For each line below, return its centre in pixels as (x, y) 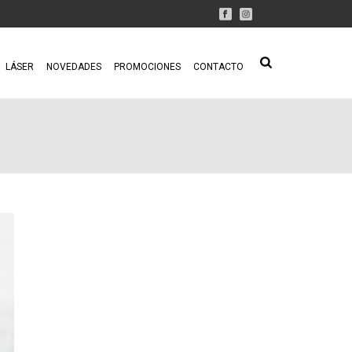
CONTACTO (219, 67)
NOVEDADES (74, 67)
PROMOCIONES (148, 67)
